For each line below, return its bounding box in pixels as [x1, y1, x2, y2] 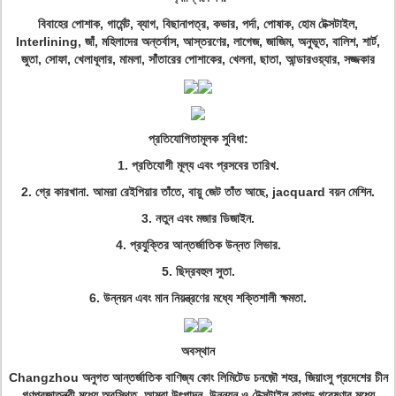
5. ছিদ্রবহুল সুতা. [161, 264, 235, 278]
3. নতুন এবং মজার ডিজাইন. [141, 211, 255, 225]
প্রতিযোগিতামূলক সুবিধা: [148, 132, 248, 146]
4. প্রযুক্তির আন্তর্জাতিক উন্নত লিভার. [115, 238, 281, 252]
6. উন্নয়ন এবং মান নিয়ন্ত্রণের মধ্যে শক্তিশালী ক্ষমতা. [89, 291, 307, 305]
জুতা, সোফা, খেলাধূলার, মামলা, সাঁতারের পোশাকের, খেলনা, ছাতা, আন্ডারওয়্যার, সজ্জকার [21, 52, 375, 66]
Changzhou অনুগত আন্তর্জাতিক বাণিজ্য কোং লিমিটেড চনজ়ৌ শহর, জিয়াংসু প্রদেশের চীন [8, 370, 388, 385]
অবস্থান [181, 344, 215, 358]
